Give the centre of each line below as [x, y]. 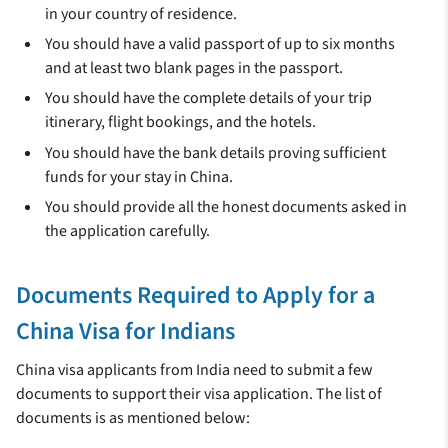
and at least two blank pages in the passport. [194, 68]
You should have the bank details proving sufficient [216, 152]
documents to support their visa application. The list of [199, 394]
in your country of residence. [141, 13]
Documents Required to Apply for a [195, 296]
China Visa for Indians [125, 332]
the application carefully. [128, 231]
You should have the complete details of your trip [209, 98]
